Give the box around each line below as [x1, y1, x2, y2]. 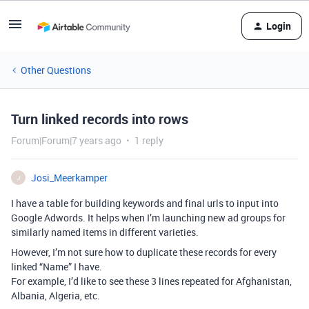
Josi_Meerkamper [31, 171, 108, 184]
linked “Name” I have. [11, 260, 102, 273]
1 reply [134, 134, 163, 147]
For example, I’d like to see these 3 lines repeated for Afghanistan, [11, 275, 292, 288]
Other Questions [21, 63, 91, 77]
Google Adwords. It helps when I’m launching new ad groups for [11, 211, 286, 224]
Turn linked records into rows [11, 110, 188, 128]
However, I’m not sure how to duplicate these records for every [11, 246, 277, 259]
